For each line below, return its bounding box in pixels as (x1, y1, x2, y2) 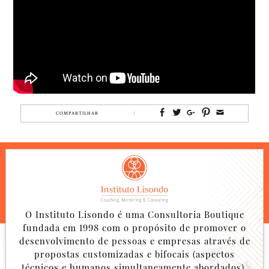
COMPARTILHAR (56, 110, 99, 116)
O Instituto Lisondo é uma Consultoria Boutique (25, 208, 244, 220)
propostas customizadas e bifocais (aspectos (34, 247, 235, 260)
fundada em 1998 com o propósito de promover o (23, 221, 246, 234)
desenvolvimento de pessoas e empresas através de (19, 234, 250, 247)
